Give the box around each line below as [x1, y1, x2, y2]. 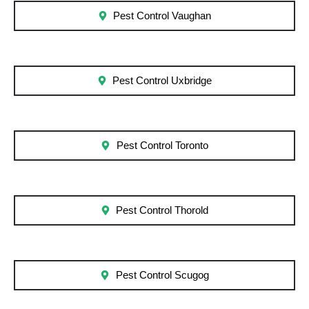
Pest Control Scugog [115, 270, 209, 281]
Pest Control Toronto [116, 140, 208, 152]
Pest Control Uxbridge [112, 75, 212, 87]
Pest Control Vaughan [113, 10, 212, 22]
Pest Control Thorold [116, 205, 209, 217]
